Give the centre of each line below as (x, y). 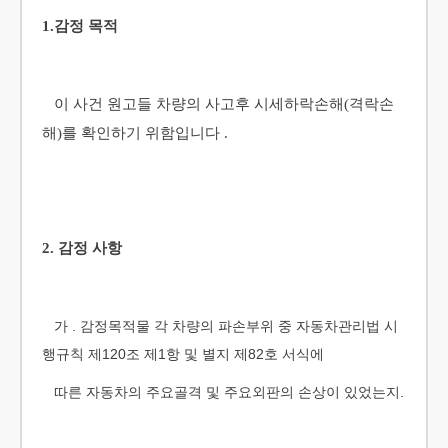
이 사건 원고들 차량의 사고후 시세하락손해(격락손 (218, 104)
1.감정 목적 (80, 26)
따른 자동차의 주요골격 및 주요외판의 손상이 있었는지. (223, 392)
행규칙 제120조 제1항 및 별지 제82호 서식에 (183, 354)
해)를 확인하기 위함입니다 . (135, 133)
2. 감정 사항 (82, 248)
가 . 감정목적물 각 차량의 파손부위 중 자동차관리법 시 (220, 326)
